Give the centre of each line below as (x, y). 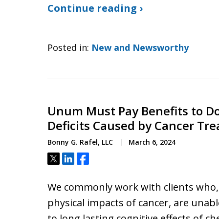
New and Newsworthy (140, 47)
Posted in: (68, 47)
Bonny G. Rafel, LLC (80, 142)
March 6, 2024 (151, 142)
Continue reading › (95, 8)
